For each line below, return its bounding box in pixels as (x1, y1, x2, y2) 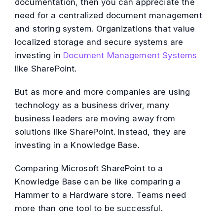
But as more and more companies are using (15, 86, 190, 97)
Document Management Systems (63, 50, 197, 60)
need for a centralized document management (15, 10, 202, 20)
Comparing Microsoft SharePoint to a (15, 163, 163, 173)
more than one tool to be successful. (15, 203, 163, 213)
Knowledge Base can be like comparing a (15, 176, 181, 186)
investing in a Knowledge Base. (15, 140, 140, 150)
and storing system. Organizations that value (15, 23, 195, 34)
